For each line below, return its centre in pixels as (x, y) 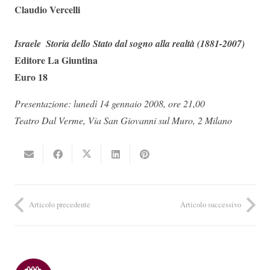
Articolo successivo (211, 205)
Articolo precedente (60, 205)
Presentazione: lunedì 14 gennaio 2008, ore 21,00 (110, 103)
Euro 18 (31, 77)
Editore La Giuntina (56, 60)
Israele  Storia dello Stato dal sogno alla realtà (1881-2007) (130, 43)
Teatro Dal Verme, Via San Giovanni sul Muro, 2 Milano (123, 120)
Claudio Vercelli (47, 9)
